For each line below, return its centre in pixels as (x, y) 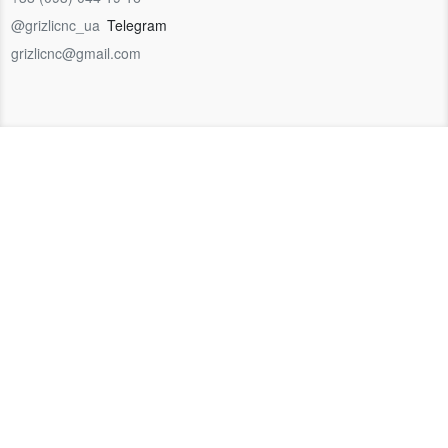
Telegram (136, 25)
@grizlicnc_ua (55, 25)
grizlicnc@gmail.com (75, 53)
